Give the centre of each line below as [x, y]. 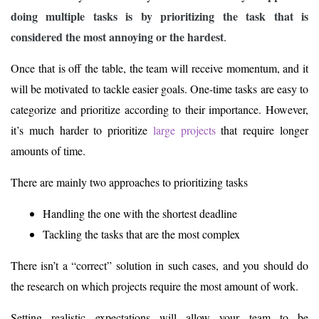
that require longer [262, 130]
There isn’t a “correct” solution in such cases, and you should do [159, 266]
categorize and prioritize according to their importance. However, [159, 110]
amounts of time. [48, 151]
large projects [184, 130]
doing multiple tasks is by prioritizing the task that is [159, 16]
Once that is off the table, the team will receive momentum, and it [159, 68]
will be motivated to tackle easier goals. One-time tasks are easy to [159, 89]
